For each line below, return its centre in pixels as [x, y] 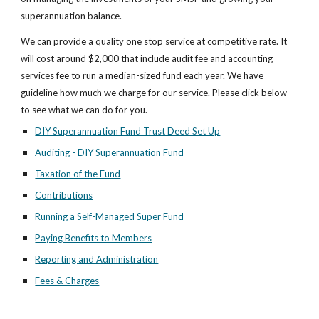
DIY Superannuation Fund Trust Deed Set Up [128, 131]
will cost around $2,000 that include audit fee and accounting [147, 58]
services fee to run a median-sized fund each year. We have [142, 75]
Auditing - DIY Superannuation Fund [110, 152]
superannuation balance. [72, 16]
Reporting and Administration [97, 259]
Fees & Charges [67, 281]
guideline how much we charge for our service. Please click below [154, 93]
